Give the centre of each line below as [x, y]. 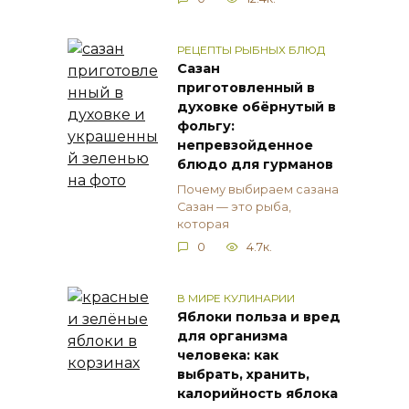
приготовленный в [246, 88]
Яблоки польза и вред [259, 317]
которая [203, 224]
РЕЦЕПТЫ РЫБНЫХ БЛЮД [251, 49]
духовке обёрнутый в [257, 107]
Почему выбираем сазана [258, 189]
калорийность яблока [257, 394]
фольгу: [206, 126]
